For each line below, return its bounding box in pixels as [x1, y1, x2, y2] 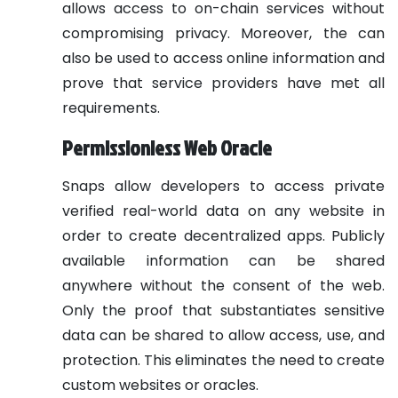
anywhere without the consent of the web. [62, 275, 385, 296]
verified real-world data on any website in [62, 200, 385, 221]
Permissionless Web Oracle [62, 132, 275, 162]
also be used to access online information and [62, 47, 385, 68]
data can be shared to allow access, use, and [62, 324, 385, 346]
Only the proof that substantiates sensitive [62, 299, 385, 321]
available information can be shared [62, 250, 385, 271]
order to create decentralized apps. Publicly [62, 225, 385, 246]
